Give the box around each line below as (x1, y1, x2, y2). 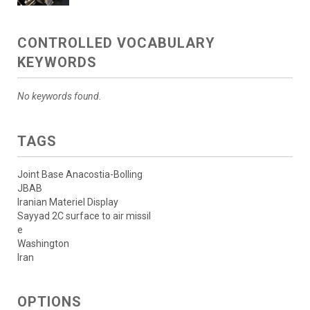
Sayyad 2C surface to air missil (17, 210, 151, 222)
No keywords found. (17, 91, 102, 102)
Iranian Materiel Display (17, 197, 118, 208)
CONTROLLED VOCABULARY (17, 35, 215, 52)
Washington (17, 238, 69, 250)
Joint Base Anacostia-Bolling (17, 169, 143, 181)
